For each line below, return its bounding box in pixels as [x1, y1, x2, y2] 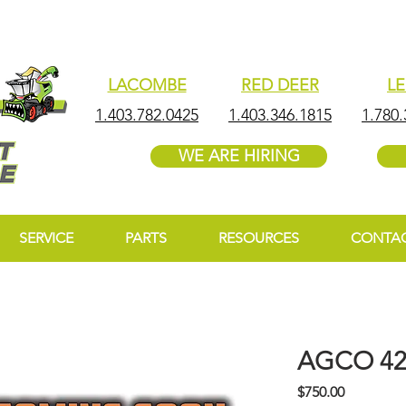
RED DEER [241, 75, 319, 95]
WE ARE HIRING [178, 146, 300, 166]
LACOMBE [107, 75, 187, 95]
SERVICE [18, 229, 73, 246]
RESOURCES [218, 229, 299, 246]
